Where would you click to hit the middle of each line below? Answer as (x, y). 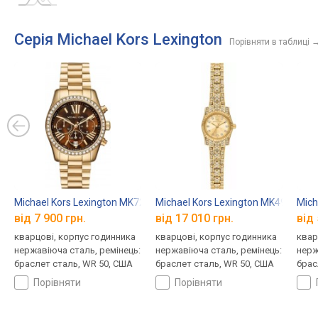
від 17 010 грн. (194, 219)
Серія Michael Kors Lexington (118, 39)
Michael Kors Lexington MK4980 (226, 202)
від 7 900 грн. (50, 219)
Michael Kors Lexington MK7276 (85, 202)
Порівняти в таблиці (269, 42)
